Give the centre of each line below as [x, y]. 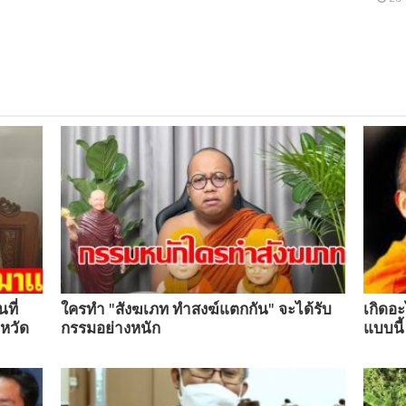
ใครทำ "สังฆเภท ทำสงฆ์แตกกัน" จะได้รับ [197, 309]
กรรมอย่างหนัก [111, 328]
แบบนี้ [383, 328]
